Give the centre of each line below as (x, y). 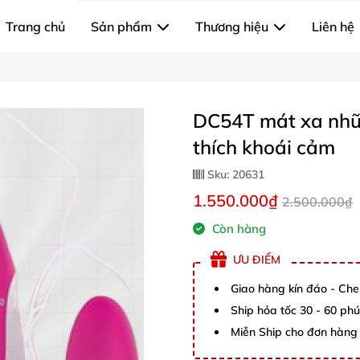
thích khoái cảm (264, 147)
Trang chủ (35, 27)
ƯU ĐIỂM (257, 259)
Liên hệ (333, 27)
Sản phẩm (121, 27)
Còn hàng (237, 229)
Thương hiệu (232, 27)
